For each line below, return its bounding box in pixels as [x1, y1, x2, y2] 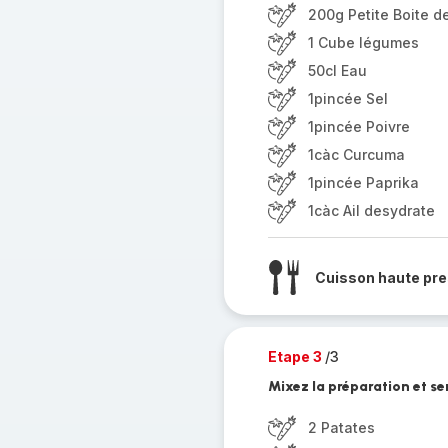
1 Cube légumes [307, 34, 419, 51]
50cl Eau [307, 62, 367, 79]
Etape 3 [267, 348, 325, 365]
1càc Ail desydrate [307, 202, 435, 219]
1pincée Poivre [307, 118, 410, 135]
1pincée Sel [307, 90, 388, 107]
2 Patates [307, 419, 375, 436]
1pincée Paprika [307, 174, 419, 191]
